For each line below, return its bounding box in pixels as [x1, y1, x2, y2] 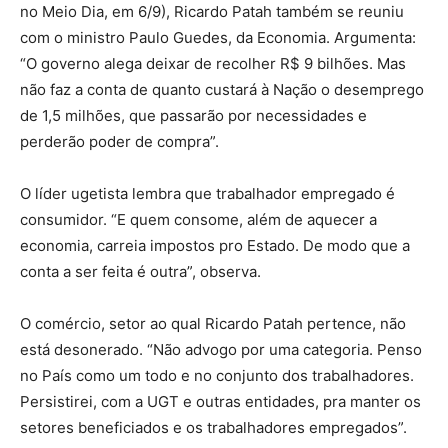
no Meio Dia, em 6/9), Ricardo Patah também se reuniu [20, 2, 404, 22]
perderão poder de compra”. [20, 132, 219, 152]
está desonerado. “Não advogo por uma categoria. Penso [20, 340, 422, 360]
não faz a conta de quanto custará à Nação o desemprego [20, 80, 424, 100]
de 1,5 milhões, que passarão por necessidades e [20, 106, 367, 126]
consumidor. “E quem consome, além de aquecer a [20, 210, 377, 230]
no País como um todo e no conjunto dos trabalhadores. [20, 366, 414, 386]
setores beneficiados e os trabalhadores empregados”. [20, 418, 407, 438]
